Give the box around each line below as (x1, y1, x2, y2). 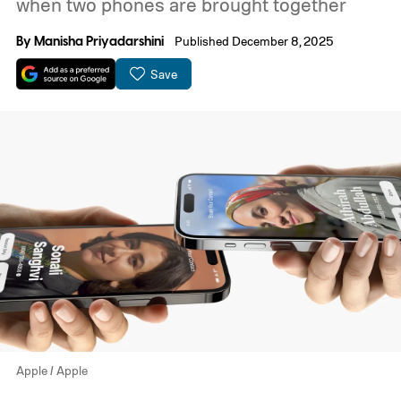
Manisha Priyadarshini (33, 31, 164, 51)
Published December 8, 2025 (175, 32, 335, 48)
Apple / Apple (15, 362, 88, 378)
